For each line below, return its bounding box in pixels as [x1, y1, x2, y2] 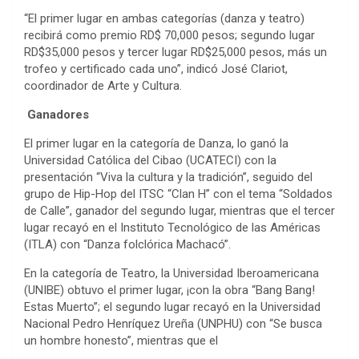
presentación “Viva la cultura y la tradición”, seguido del [24, 169, 313, 184]
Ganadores [27, 107, 89, 122]
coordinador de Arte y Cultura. [24, 78, 182, 93]
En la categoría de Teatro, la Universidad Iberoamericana [24, 265, 319, 280]
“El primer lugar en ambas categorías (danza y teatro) [24, 10, 305, 26]
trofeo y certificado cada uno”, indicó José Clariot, [24, 61, 288, 76]
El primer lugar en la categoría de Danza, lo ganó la [24, 135, 288, 151]
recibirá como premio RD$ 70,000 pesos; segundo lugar [24, 27, 315, 42]
